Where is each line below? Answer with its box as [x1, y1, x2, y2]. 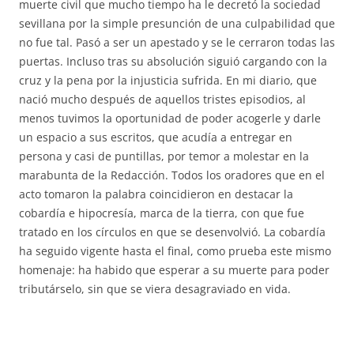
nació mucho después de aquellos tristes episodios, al [19, 92, 306, 107]
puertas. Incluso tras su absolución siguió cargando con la [19, 54, 327, 69]
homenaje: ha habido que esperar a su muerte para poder [19, 262, 330, 277]
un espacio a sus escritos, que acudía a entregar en [19, 130, 292, 145]
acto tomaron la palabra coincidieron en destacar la [19, 186, 293, 201]
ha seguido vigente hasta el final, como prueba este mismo [19, 243, 331, 258]
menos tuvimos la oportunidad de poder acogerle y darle [19, 111, 321, 126]
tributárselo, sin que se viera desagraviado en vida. [19, 281, 291, 296]
